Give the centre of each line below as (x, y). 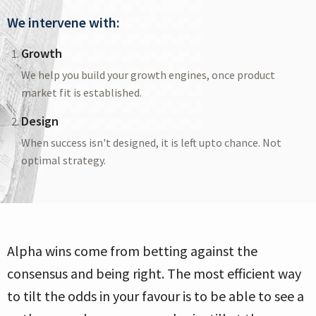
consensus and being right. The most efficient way (154, 274)
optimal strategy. (63, 160)
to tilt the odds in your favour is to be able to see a (156, 296)
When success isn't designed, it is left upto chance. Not (151, 143)
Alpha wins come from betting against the (132, 251)
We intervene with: (63, 23)
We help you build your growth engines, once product (148, 75)
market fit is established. (81, 93)
